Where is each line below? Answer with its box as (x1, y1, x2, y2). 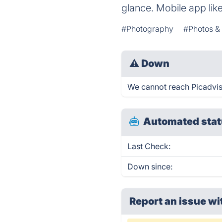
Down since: (127, 162, 173, 171)
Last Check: (127, 141, 171, 151)
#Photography (121, 24, 174, 34)
